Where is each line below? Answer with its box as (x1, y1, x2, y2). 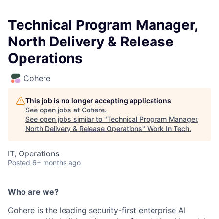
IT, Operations (8, 149, 59, 159)
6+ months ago (32, 158, 81, 167)
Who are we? (8, 187, 59, 197)
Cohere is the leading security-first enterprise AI (8, 205, 186, 216)
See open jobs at (25, 106, 82, 114)
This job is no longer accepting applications (25, 96, 171, 105)
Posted (8, 158, 30, 167)
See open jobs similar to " (25, 115, 107, 124)
